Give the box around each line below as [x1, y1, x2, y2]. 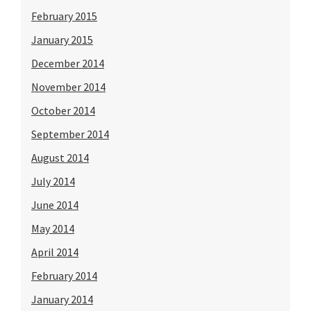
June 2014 [31, 197, 78, 212]
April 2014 [31, 244, 78, 259]
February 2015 [31, 8, 97, 23]
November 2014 [31, 79, 106, 94]
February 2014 [31, 268, 97, 283]
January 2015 [31, 32, 93, 47]
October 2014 [31, 103, 95, 117]
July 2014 [31, 174, 75, 188]
